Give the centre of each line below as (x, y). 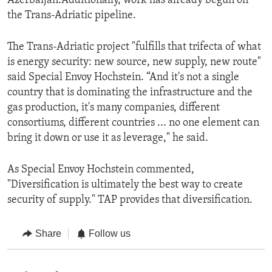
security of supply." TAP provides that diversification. (130, 200)
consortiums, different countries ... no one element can (133, 123)
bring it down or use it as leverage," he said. (108, 138)
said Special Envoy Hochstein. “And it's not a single (123, 78)
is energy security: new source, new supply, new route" (134, 63)
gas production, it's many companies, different (114, 108)
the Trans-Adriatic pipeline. (72, 16)
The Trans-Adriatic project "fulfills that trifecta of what (134, 47)
